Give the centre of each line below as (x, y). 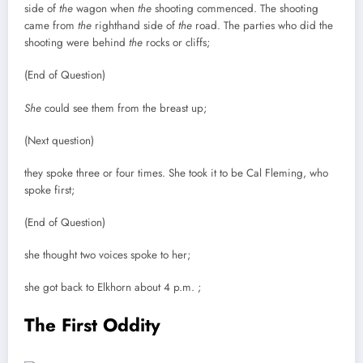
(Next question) (61, 140)
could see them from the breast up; (126, 108)
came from (51, 26)
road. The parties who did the (263, 26)
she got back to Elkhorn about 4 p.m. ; (114, 288)
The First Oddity (92, 325)
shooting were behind (77, 43)
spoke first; (51, 190)
